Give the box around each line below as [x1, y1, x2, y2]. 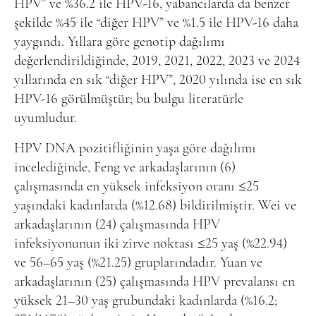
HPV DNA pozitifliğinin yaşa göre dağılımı [14, 141, 256, 156]
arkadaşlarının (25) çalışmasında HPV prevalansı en [14, 274, 295, 289]
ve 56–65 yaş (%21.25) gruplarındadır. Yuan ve [14, 255, 262, 270]
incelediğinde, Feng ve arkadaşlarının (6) [14, 160, 236, 175]
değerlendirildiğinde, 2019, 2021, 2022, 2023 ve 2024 [14, 54, 300, 68]
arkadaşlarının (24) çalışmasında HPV [14, 217, 220, 232]
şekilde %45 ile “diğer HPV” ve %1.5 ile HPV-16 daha [14, 16, 298, 30]
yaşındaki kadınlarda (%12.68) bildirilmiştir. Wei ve [14, 198, 296, 213]
